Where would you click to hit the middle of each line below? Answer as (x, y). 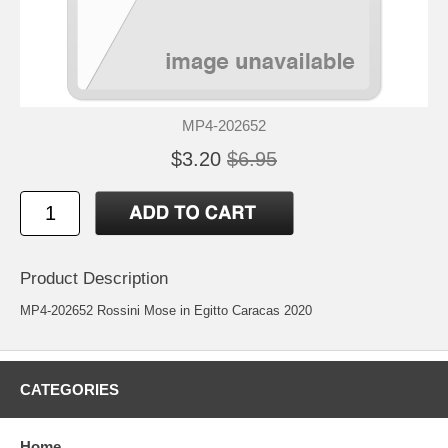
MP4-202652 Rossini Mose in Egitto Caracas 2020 (166, 310)
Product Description (94, 278)
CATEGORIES (69, 389)
